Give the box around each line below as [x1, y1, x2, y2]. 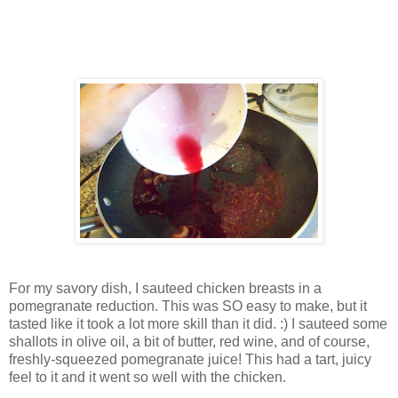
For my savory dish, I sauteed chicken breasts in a [9, 280, 322, 296]
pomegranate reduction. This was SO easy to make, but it [9, 298, 367, 314]
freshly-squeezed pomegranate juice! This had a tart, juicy [9, 351, 371, 367]
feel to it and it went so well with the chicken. [9, 369, 286, 385]
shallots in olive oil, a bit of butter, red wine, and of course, [9, 333, 370, 349]
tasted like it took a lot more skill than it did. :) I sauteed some [9, 315, 387, 331]
